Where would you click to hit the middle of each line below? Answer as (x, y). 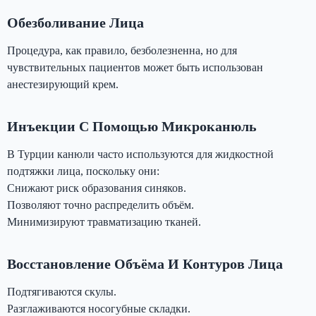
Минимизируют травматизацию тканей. (104, 221)
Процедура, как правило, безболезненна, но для (122, 50)
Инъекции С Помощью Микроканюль (132, 126)
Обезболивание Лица (75, 22)
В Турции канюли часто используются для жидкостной (140, 154)
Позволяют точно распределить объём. (101, 205)
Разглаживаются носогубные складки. (99, 308)
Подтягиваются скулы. (62, 291)
